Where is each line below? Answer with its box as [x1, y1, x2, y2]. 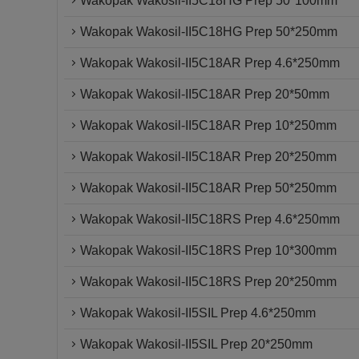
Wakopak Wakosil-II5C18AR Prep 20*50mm [80, 87, 329, 101]
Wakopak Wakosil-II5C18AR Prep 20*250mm [80, 150, 337, 163]
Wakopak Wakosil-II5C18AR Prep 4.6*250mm [80, 56, 340, 70]
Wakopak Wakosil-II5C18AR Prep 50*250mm [80, 181, 337, 195]
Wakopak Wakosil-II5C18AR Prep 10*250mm [80, 119, 337, 132]
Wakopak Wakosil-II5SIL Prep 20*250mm [80, 337, 313, 351]
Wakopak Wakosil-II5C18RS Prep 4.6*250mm [80, 212, 340, 226]
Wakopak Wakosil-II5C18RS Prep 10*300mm [80, 244, 337, 257]
